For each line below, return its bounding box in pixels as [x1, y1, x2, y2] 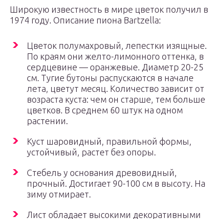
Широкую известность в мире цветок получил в [10, 4, 208, 14]
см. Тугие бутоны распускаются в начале [27, 73, 194, 83]
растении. [27, 116, 68, 126]
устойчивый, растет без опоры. [27, 147, 156, 157]
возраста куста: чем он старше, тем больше [27, 94, 205, 104]
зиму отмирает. [27, 189, 91, 199]
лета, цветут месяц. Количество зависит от [27, 84, 204, 93]
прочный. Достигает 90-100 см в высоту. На [27, 178, 205, 188]
